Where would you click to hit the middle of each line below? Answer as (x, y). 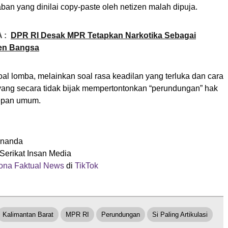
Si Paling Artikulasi (180, 214)
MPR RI (77, 214)
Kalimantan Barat (28, 214)
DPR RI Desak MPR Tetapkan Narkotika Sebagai (103, 35)
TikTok (87, 165)
